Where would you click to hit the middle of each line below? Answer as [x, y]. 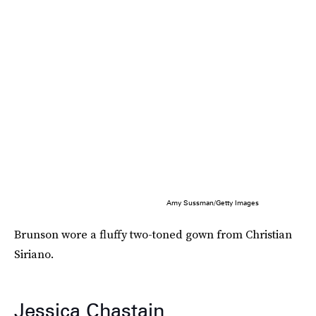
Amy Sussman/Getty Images [212, 202]
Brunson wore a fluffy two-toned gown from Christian [153, 234]
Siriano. [34, 254]
